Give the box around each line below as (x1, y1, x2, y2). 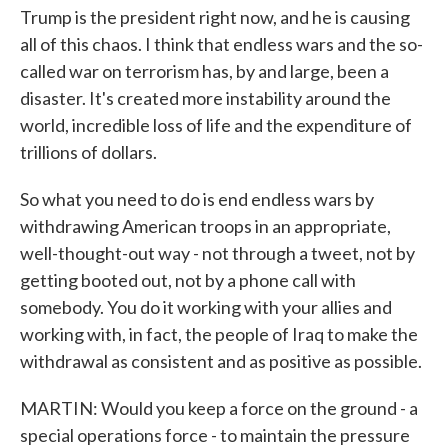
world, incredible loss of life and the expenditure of (20, 114, 412, 136)
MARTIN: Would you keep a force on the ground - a (20, 397, 418, 419)
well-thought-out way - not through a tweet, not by (20, 242, 415, 264)
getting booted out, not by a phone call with (20, 269, 356, 291)
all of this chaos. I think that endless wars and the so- (20, 33, 423, 55)
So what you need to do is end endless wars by (20, 188, 374, 210)
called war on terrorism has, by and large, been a (20, 60, 389, 82)
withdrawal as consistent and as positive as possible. (20, 350, 422, 372)
